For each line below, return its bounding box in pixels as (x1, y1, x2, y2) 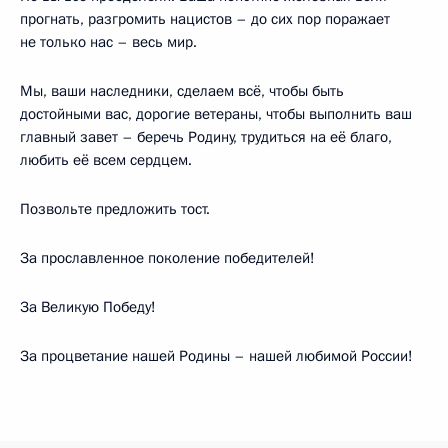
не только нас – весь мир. (20, 31, 197, 52)
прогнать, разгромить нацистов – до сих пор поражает (20, 8, 390, 29)
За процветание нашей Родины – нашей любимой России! (20, 345, 413, 366)
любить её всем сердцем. (20, 149, 192, 170)
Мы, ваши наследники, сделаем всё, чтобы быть (20, 80, 344, 101)
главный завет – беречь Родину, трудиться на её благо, (20, 126, 392, 147)
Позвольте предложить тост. (20, 198, 210, 219)
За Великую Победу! (20, 296, 156, 317)
